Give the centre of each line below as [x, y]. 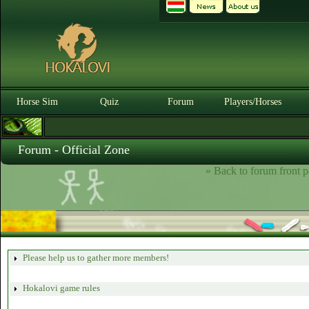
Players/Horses [252, 102]
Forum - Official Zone [74, 150]
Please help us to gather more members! [95, 258]
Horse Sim [37, 102]
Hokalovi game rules [60, 288]
